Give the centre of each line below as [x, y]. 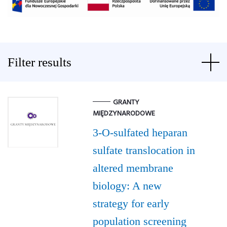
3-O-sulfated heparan [140, 133]
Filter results [40, 62]
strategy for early [131, 204]
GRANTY [126, 103]
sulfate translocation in [144, 150]
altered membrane [133, 168]
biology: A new [127, 186]
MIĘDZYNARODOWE [124, 114]
